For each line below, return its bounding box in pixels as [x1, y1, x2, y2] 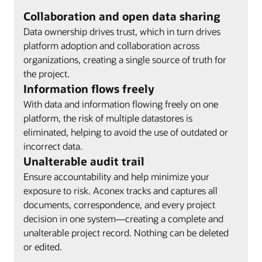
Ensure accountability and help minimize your [23, 170, 209, 183]
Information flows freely [23, 81, 154, 96]
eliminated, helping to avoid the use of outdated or [23, 126, 228, 139]
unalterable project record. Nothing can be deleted [23, 226, 229, 239]
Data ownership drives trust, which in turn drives [23, 25, 220, 38]
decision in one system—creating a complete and [23, 212, 223, 225]
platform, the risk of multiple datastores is [23, 112, 192, 125]
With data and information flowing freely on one [23, 98, 218, 111]
